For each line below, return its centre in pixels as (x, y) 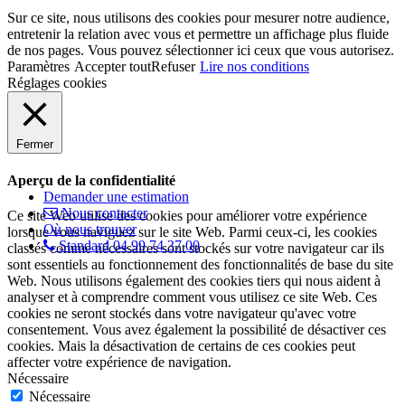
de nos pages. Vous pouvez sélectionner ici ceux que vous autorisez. (201, 50)
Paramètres (38, 66)
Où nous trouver (90, 229)
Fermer (35, 144)
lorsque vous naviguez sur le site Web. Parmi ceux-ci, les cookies (192, 232)
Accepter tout (113, 66)
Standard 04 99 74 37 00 (129, 245)
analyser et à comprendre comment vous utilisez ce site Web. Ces (192, 297)
